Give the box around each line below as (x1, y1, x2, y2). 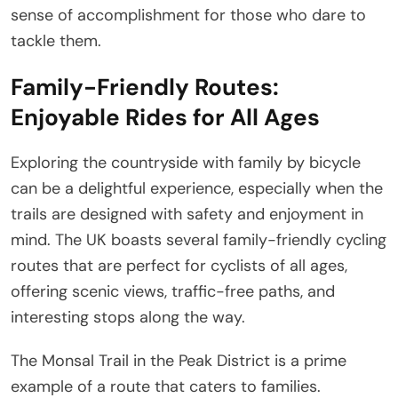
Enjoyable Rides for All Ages (11, 101, 320, 132)
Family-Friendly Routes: (11, 71, 279, 102)
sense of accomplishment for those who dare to (11, 4, 366, 26)
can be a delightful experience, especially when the (11, 177, 383, 199)
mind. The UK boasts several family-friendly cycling (11, 228, 386, 251)
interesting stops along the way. (11, 306, 245, 328)
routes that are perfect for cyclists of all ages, (11, 254, 347, 276)
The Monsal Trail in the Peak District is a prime (11, 349, 346, 371)
